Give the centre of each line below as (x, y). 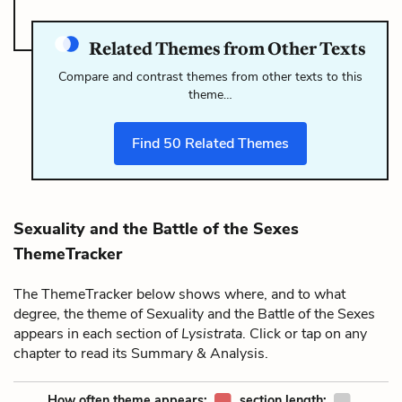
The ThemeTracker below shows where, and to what (179, 294)
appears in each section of (97, 333)
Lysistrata (212, 333)
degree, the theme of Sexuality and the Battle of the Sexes (194, 314)
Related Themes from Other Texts (226, 48)
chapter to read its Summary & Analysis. (141, 353)
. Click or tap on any (305, 333)
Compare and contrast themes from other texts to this (210, 76)
